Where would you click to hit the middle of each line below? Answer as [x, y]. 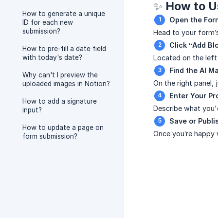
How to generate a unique [64, 14]
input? [32, 110]
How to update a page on [63, 127]
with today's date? [52, 57]
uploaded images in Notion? [66, 84]
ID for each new [48, 22]
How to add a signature [60, 101]
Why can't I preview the [60, 75]
